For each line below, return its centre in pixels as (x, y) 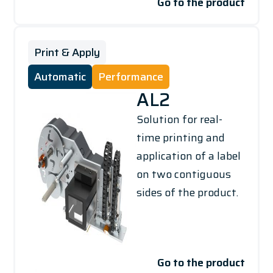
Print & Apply (67, 52)
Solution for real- (179, 119)
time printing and (181, 137)
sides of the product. (187, 192)
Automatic (60, 76)
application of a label (189, 156)
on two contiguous (184, 174)
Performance (130, 76)
